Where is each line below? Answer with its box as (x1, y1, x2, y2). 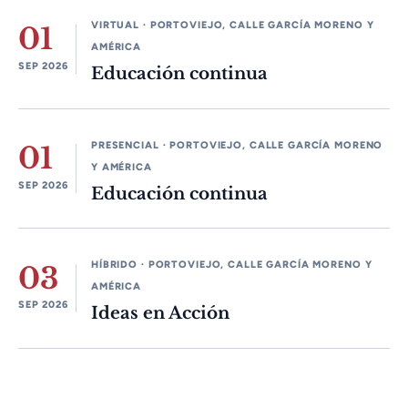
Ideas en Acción (91, 302, 229, 324)
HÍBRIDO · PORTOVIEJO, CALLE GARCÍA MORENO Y (91, 258, 372, 270)
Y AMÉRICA (91, 160, 152, 173)
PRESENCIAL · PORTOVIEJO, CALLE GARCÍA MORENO (91, 138, 383, 151)
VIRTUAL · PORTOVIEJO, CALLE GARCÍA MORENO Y (91, 19, 374, 32)
